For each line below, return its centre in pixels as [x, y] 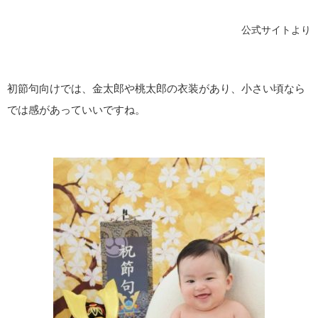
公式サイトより [276, 30]
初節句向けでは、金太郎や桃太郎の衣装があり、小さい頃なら [156, 88]
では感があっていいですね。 [76, 109]
